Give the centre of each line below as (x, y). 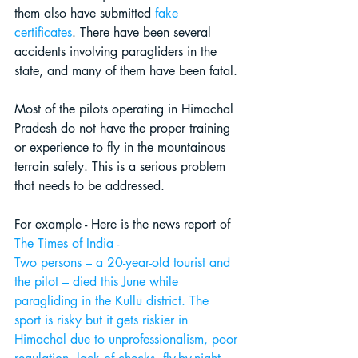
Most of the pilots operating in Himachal (126, 109)
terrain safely (49, 167)
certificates (43, 33)
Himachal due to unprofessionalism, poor (128, 340)
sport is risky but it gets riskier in (103, 320)
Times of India (76, 244)
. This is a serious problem (157, 167)
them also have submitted (83, 14)
